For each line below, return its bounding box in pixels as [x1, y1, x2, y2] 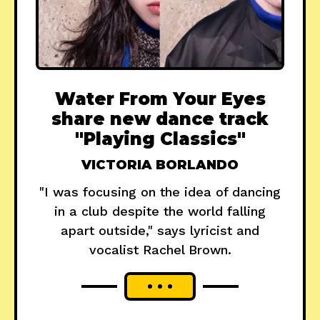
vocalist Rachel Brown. [89, 241, 231, 257]
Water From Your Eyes [54, 88, 266, 109]
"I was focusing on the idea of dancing [39, 184, 281, 199]
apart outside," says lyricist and [61, 222, 259, 238]
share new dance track [51, 108, 269, 129]
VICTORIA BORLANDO [81, 156, 239, 173]
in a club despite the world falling [54, 203, 266, 219]
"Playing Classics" [74, 128, 246, 149]
